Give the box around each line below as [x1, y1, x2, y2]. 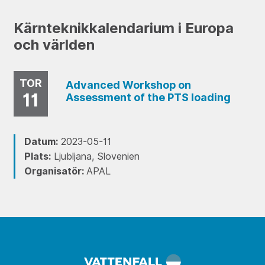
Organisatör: [24, 166, 86, 177]
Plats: [24, 151, 51, 163]
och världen [13, 36, 95, 54]
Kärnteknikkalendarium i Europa [13, 20, 234, 37]
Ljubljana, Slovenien [50, 151, 140, 163]
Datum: [24, 136, 58, 148]
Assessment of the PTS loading [65, 91, 231, 104]
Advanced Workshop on [65, 78, 191, 91]
